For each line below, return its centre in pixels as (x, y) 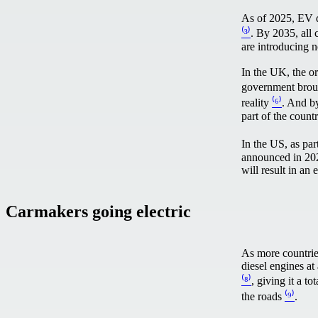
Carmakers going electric (98, 211)
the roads (263, 296)
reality (257, 103)
